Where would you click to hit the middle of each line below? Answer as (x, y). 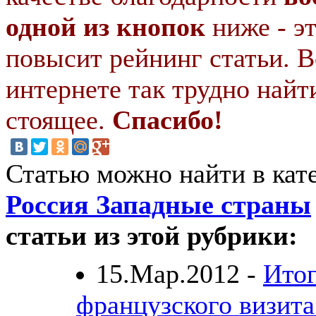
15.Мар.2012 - (180, 273)
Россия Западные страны (158, 204)
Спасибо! (168, 120)
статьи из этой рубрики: (152, 235)
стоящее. (59, 120)
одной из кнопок (105, 26)
